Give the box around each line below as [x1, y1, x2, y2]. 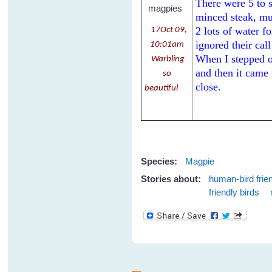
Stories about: [141, 174, 204, 185]
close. [195, 80, 222, 93]
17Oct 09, [150, 25, 187, 35]
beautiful [144, 83, 186, 93]
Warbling [149, 54, 185, 64]
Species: [141, 155, 180, 166]
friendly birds [209, 187, 260, 198]
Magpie [185, 155, 215, 166]
